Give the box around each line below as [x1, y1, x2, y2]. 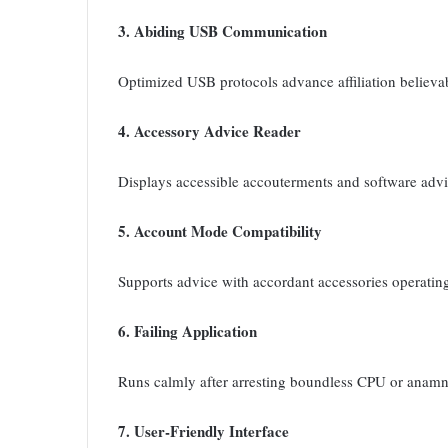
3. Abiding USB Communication [118, 20, 327, 43]
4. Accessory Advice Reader [118, 120, 301, 143]
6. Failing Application [118, 320, 257, 343]
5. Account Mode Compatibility [118, 220, 322, 243]
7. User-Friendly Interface [118, 420, 289, 443]
